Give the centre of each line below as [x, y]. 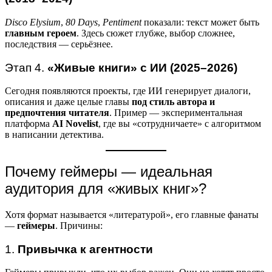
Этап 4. [26, 67]
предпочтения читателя [57, 113]
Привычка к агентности [85, 249]
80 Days [82, 22]
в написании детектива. [54, 135]
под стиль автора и [173, 102]
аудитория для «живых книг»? [106, 189]
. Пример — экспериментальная [176, 113]
